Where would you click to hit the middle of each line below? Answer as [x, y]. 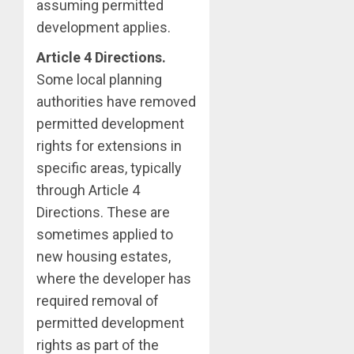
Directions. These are [103, 213]
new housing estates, [104, 257]
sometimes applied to [105, 235]
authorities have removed [116, 102]
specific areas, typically [109, 168]
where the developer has [114, 279]
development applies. [104, 28]
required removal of [98, 301]
